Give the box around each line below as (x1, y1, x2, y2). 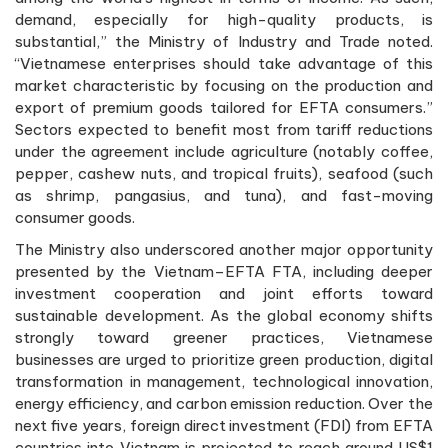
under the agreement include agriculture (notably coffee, (15, 141, 433, 161)
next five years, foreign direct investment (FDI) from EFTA (15, 415, 433, 435)
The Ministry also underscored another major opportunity (15, 239, 433, 259)
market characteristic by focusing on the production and (15, 75, 433, 95)
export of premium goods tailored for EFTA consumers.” (15, 97, 433, 117)
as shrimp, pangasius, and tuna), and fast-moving (15, 185, 433, 205)
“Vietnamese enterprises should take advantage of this (15, 53, 433, 73)
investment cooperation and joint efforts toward (15, 283, 433, 303)
